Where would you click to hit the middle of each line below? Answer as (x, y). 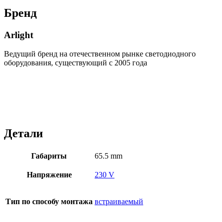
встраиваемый (119, 202)
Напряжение (49, 175)
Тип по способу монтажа (49, 202)
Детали (24, 134)
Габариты (49, 156)
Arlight (19, 35)
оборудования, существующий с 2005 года (76, 63)
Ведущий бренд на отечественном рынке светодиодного (100, 54)
